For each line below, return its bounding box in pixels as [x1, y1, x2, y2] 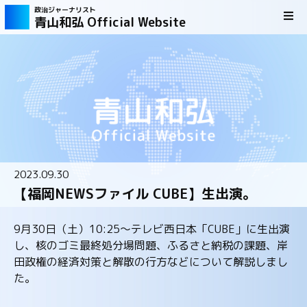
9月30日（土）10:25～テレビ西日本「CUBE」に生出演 [14, 221, 290, 236]
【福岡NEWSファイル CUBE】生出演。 [14, 184, 256, 203]
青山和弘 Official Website [34, 14, 186, 31]
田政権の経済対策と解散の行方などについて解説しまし [14, 254, 288, 269]
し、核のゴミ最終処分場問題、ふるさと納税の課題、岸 [14, 238, 288, 253]
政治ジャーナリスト [34, 5, 96, 14]
